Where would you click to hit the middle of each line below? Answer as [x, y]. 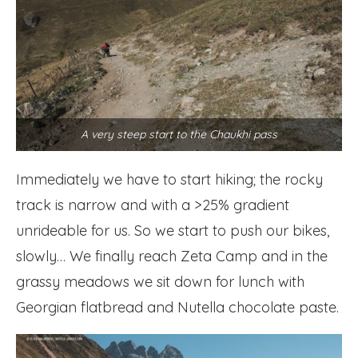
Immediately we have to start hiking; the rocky [169, 180]
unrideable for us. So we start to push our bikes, [173, 231]
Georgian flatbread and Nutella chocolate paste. [177, 308]
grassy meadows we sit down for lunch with [160, 282]
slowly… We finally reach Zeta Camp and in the [172, 257]
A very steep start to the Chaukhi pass [179, 135]
